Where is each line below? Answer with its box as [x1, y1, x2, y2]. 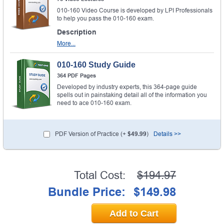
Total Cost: [74, 168, 125, 181]
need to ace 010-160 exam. [57, 99, 131, 106]
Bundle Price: [48, 184, 125, 198]
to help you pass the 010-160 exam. [57, 14, 154, 22]
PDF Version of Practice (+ [54, 130, 127, 137]
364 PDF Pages [57, 72, 96, 78]
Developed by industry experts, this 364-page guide [57, 83, 197, 90]
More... [57, 39, 75, 47]
